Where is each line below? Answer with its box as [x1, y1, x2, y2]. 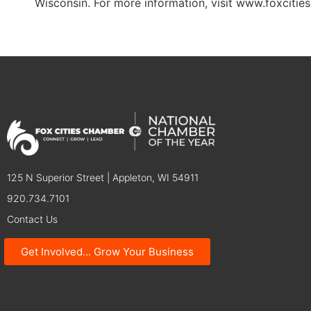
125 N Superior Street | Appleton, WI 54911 [7, 171, 199, 183]
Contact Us [7, 212, 58, 225]
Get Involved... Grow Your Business [20, 244, 194, 258]
